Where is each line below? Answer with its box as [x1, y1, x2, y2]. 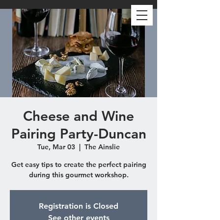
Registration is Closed [39, 201, 118, 211]
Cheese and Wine [23, 108, 134, 124]
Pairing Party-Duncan [11, 125, 146, 142]
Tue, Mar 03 [37, 142, 75, 151]
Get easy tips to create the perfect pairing [11, 160, 146, 169]
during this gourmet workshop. [28, 170, 129, 179]
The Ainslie [84, 142, 120, 151]
